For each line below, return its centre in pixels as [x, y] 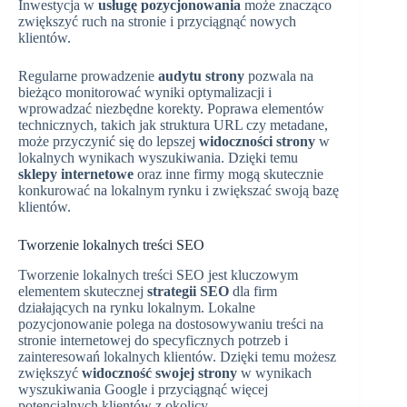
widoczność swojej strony [159, 373]
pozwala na [279, 76]
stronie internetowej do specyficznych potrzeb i [153, 341]
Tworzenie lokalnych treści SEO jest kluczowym [158, 275]
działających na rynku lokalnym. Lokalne [137, 308]
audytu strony [201, 76]
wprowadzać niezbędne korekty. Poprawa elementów [171, 109]
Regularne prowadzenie [88, 76]
